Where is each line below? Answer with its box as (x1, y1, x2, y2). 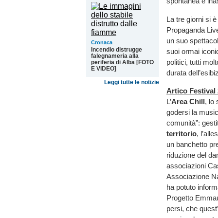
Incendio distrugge (91, 46, 142, 53)
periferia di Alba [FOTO (91, 59, 154, 66)
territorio (166, 129, 197, 138)
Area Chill (171, 97, 205, 106)
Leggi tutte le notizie (104, 79, 159, 86)
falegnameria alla (91, 53, 139, 59)
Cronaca (91, 39, 112, 45)
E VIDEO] (91, 65, 116, 72)
